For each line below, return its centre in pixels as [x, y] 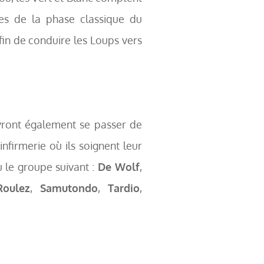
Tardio [124, 188]
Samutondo [69, 188]
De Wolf [119, 167]
